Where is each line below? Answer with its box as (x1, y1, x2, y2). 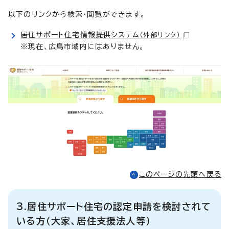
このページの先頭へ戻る (139, 170, 221, 178)
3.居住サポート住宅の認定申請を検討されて (16, 201, 212, 211)
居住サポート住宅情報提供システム (20, 31, 140, 38)
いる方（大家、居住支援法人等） (16, 216, 151, 225)
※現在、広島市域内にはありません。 (20, 42, 145, 50)
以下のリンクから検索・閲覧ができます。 (8, 10, 145, 18)
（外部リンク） (140, 31, 180, 38)
